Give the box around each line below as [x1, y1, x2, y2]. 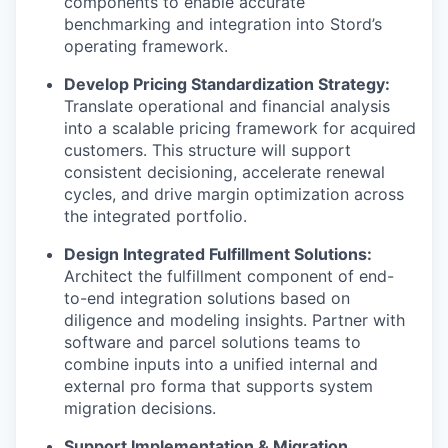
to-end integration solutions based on [64, 288, 350, 308]
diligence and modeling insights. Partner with [64, 310, 405, 330]
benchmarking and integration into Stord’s [64, 14, 382, 34]
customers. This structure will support [64, 140, 351, 160]
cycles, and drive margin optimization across [64, 184, 404, 204]
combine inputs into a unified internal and [64, 354, 378, 374]
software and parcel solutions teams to [64, 332, 361, 352]
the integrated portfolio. [64, 206, 247, 226]
